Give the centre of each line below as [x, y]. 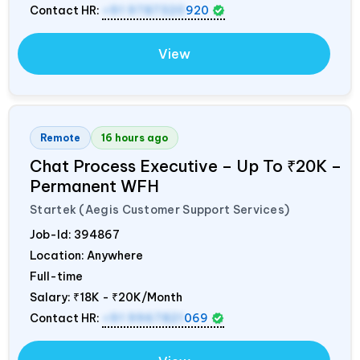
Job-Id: [52, 234]
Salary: [51, 297]
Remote [60, 137]
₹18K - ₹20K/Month [128, 297]
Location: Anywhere [86, 255]
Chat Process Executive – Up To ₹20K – [186, 166]
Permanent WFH [94, 186]
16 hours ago [135, 137]
